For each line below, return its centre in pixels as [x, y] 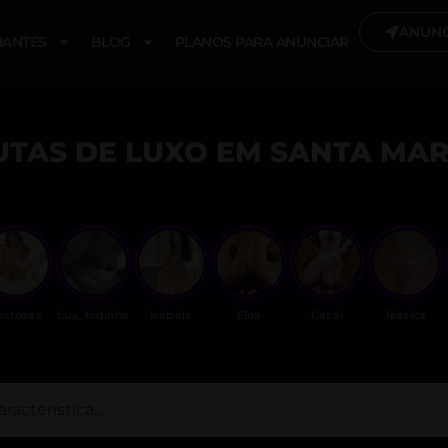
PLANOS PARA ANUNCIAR [261, 42]
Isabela [171, 315]
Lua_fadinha [93, 315]
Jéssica [405, 315]
